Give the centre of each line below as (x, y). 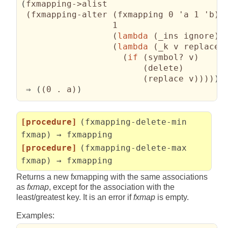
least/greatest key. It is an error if (75, 197)
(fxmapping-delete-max (133, 148)
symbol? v (171, 58)
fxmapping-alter (72, 15)
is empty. (172, 197)
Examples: (35, 216)
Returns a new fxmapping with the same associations (112, 177)
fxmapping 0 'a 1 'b (166, 15)
